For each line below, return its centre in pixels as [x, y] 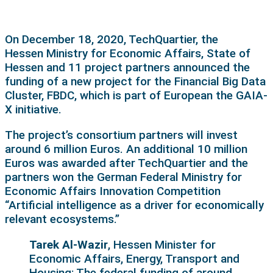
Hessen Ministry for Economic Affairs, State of [128, 53]
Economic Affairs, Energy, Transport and [134, 258]
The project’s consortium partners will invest [121, 135]
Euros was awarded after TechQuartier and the [126, 163]
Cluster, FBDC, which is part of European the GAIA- [136, 95]
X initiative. [33, 109]
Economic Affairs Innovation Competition [113, 191]
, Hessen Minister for [162, 244]
